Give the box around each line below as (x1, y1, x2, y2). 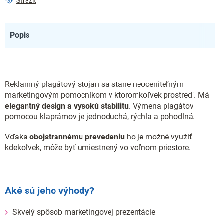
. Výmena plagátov (129, 101, 193, 110)
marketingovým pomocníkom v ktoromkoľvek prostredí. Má (5, 90, 209, 100)
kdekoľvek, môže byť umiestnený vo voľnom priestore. (5, 143, 191, 152)
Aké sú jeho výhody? (5, 185, 94, 196)
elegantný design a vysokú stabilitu (5, 101, 129, 110)
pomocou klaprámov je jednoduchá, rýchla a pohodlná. (5, 112, 195, 121)
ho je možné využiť (125, 132, 192, 141)
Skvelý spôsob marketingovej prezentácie (12, 207, 155, 217)
